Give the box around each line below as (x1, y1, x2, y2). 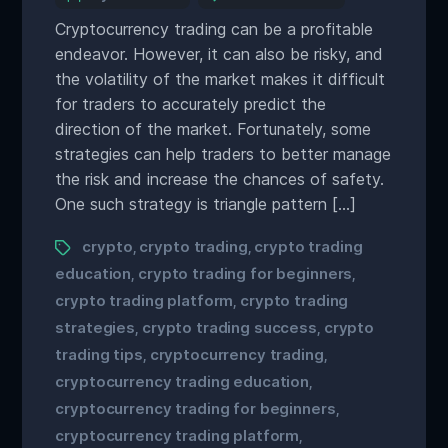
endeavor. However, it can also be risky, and (55, 44, 384, 64)
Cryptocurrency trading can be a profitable (55, 19, 374, 39)
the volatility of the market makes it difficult (55, 69, 386, 89)
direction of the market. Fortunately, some (55, 119, 372, 139)
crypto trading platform (55, 291, 234, 310)
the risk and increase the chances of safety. (55, 169, 385, 189)
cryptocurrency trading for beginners (55, 399, 336, 418)
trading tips (55, 345, 143, 364)
